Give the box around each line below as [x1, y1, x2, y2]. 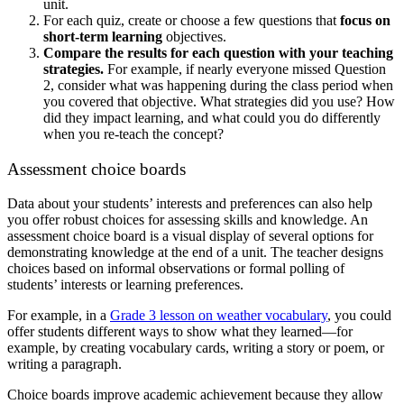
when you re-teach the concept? [43, 126, 227, 142]
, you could [327, 308, 391, 324]
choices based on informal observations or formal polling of [7, 261, 344, 277]
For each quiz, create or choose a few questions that [43, 13, 340, 28]
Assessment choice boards [7, 159, 186, 179]
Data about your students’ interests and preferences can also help [7, 196, 372, 212]
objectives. [162, 29, 226, 44]
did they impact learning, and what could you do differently [43, 110, 381, 125]
